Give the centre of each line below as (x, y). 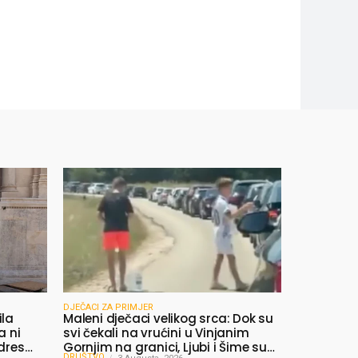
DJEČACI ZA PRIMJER (108, 307)
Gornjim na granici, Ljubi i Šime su (165, 347)
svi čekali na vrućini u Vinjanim (156, 332)
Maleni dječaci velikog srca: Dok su (168, 318)
